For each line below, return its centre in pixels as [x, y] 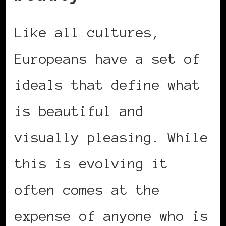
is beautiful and [79, 111]
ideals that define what [107, 85]
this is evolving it [91, 164]
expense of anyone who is [111, 216]
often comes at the [87, 190]
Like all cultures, [87, 33]
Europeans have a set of [107, 59]
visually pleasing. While [111, 137]
